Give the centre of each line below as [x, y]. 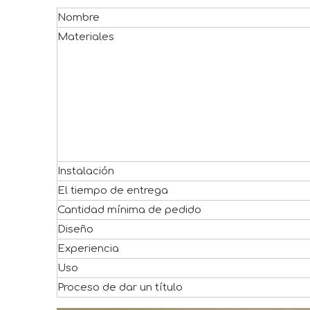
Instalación [86, 172]
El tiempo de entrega [113, 191]
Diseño [75, 230]
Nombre [79, 18]
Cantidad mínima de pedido [129, 210]
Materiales [86, 37]
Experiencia [88, 249]
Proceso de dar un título [120, 288]
